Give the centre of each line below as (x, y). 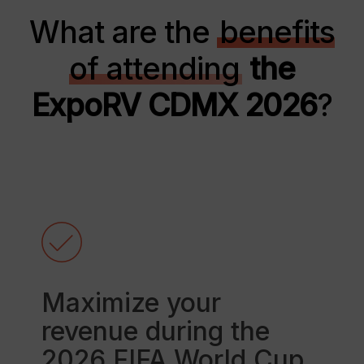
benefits (277, 32)
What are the (123, 32)
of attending (154, 69)
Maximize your (131, 302)
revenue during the (155, 331)
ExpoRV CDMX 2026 (174, 105)
